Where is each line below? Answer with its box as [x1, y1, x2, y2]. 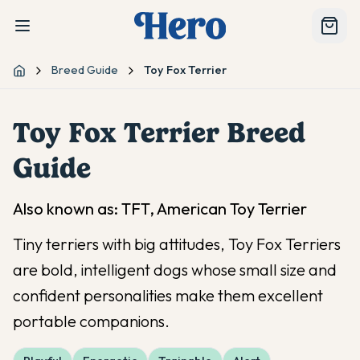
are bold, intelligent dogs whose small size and [13, 260, 337, 280]
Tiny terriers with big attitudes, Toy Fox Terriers [13, 234, 341, 254]
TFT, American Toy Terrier [121, 198, 307, 219]
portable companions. [13, 311, 170, 331]
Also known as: [13, 198, 121, 219]
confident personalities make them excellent [13, 285, 323, 305]
